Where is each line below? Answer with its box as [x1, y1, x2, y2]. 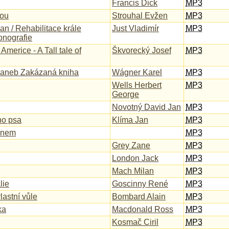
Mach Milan [112, 167, 154, 175]
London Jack [112, 154, 158, 163]
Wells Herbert [112, 81, 162, 89]
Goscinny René [112, 179, 168, 188]
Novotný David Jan [112, 103, 181, 111]
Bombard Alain [112, 192, 166, 201]
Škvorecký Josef [112, 46, 171, 55]
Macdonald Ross [112, 205, 173, 214]
